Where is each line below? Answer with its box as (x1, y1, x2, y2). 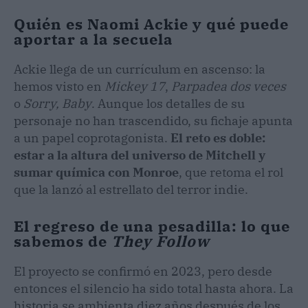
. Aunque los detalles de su (91, 95, 245, 111)
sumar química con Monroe (14, 164, 179, 180)
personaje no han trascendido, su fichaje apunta (14, 112, 293, 129)
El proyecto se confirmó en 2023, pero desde (14, 263, 272, 279)
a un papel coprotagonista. (14, 129, 170, 146)
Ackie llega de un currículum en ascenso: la (14, 60, 265, 77)
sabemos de (14, 230, 111, 251)
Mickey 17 (104, 78, 165, 94)
